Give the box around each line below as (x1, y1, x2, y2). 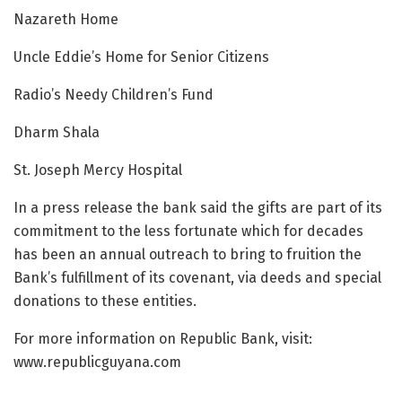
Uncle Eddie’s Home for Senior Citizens (13, 48, 269, 66)
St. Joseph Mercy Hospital (13, 162, 182, 179)
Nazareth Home (13, 11, 118, 28)
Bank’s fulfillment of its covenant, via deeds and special (13, 269, 381, 286)
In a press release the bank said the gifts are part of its (13, 199, 382, 216)
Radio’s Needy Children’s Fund (13, 86, 214, 103)
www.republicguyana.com (13, 354, 181, 371)
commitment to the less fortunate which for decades (13, 223, 363, 240)
